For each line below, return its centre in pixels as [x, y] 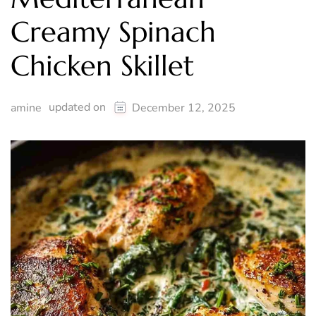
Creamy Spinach [113, 32]
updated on [79, 108]
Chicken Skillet [102, 66]
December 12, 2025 [184, 108]
